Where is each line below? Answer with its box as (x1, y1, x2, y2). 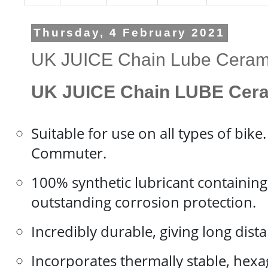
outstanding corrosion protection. (31, 192, 256, 212)
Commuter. (31, 143, 106, 163)
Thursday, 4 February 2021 (33, 26, 226, 39)
